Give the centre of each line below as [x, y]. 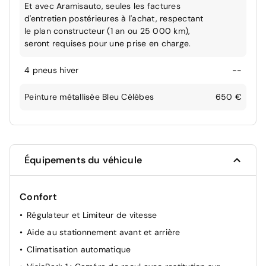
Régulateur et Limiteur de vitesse [92, 215]
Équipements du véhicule [83, 160]
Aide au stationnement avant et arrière [104, 232]
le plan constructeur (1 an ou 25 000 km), [107, 31]
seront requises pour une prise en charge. [108, 44]
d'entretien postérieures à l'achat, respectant [114, 19]
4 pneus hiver [52, 70]
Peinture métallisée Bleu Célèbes [89, 97]
